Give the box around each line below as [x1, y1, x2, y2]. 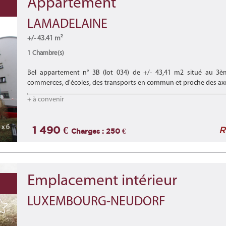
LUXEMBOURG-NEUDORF [27, 195, 165, 209]
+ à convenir [27, 96, 64, 103]
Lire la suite [27, 89, 61, 97]
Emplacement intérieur [27, 174, 177, 189]
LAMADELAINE [27, 18, 107, 31]
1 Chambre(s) [27, 50, 66, 56]
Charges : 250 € [71, 127, 126, 135]
